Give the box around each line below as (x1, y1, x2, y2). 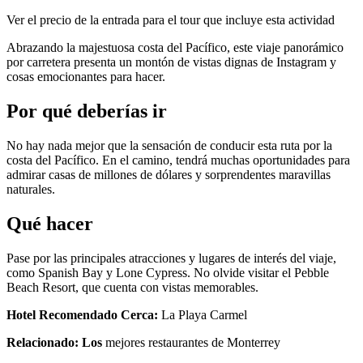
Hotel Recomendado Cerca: (6, 307, 158, 322)
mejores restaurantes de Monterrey (102, 335, 280, 349)
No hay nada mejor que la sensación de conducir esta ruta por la (6, 138, 332, 152)
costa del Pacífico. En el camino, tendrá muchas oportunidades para (6, 152, 350, 167)
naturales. (6, 181, 55, 196)
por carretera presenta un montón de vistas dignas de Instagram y (6, 55, 336, 70)
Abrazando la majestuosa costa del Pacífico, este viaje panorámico (6, 41, 344, 55)
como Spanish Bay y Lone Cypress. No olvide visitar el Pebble (6, 265, 329, 280)
